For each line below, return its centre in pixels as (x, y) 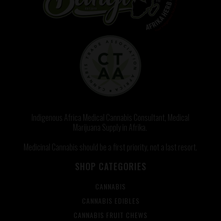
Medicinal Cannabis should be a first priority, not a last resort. (110, 147)
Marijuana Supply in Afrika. (110, 128)
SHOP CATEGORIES (110, 166)
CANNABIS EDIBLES (110, 201)
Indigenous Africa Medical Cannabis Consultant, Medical (110, 118)
